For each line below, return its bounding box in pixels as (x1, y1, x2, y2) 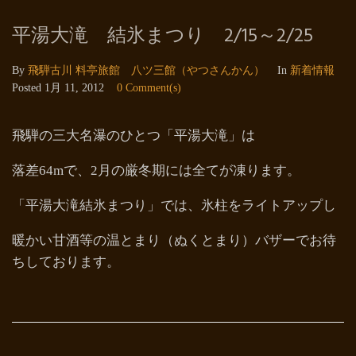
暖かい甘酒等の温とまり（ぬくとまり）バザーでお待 (12, 233, 336, 248)
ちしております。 (12, 254, 120, 269)
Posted (12, 82, 44, 94)
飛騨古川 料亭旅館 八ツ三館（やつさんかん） (28, 64, 265, 76)
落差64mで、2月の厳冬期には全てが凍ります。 (12, 163, 300, 178)
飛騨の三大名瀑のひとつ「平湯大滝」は (12, 128, 255, 143)
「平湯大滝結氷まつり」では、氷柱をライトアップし (12, 198, 336, 213)
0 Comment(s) (117, 82, 181, 94)
